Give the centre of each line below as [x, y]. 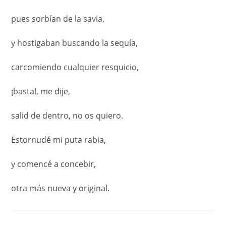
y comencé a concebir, [54, 164]
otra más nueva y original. [61, 188]
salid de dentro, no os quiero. [67, 116]
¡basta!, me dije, [41, 91]
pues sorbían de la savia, [58, 19]
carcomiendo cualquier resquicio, [75, 67]
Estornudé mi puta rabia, [59, 140]
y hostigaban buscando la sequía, [75, 43]
